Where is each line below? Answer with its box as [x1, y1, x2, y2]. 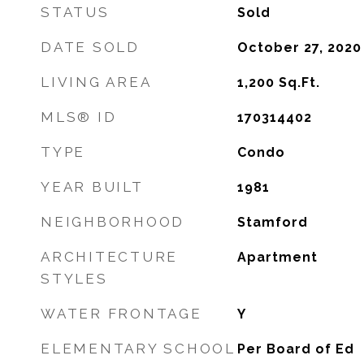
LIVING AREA [41, 74, 152, 90]
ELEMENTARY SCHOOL [41, 340, 236, 357]
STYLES [41, 271, 108, 287]
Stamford [236, 214, 308, 230]
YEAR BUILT [41, 179, 144, 195]
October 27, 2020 [236, 40, 362, 55]
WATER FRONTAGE [41, 305, 202, 322]
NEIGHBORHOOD [41, 214, 184, 230]
